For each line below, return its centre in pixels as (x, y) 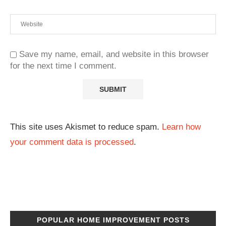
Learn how (181, 127)
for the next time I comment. (63, 66)
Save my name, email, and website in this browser (114, 54)
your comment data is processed (72, 142)
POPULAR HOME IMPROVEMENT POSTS (113, 220)
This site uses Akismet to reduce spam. (86, 127)
